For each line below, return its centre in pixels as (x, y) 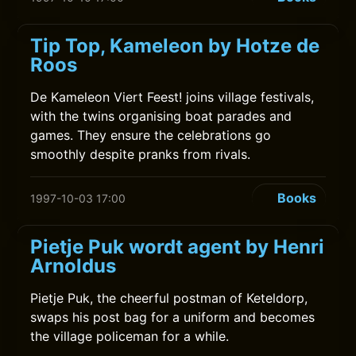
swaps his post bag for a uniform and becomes (173, 317)
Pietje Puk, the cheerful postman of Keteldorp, (169, 298)
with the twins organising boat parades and (161, 116)
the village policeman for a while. (130, 336)
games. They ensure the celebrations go (151, 135)
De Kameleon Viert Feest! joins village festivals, (172, 97)
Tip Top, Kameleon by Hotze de (175, 46)
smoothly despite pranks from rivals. (141, 154)
